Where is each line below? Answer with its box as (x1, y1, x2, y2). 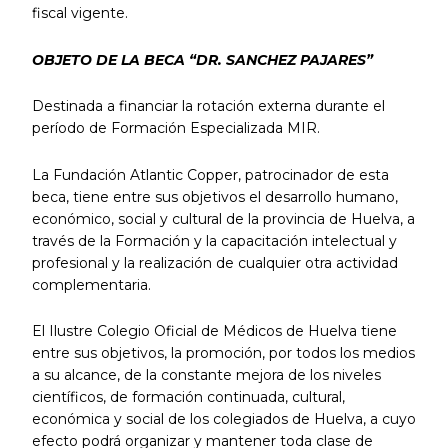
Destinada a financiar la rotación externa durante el (31, 97, 385, 116)
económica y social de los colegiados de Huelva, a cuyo (31, 410, 416, 429)
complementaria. (31, 275, 151, 294)
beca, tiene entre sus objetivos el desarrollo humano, (31, 187, 398, 206)
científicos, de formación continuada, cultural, (31, 388, 345, 407)
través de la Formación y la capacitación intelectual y (31, 231, 397, 250)
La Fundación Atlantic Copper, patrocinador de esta (31, 165, 389, 184)
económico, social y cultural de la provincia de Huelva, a (31, 209, 415, 228)
